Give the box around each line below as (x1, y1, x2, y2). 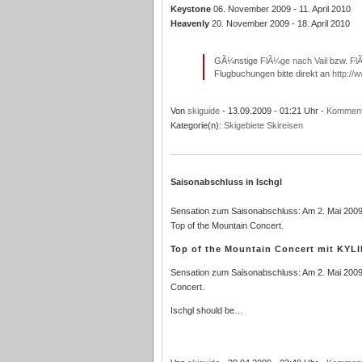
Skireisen (266, 120, 303, 130)
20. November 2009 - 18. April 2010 (208, 19, 350, 28)
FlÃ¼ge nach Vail (259, 56, 327, 65)
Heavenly (170, 19, 209, 28)
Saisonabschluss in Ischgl (170, 177, 282, 187)
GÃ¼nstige (213, 56, 260, 65)
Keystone (170, 4, 211, 14)
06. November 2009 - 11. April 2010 (210, 4, 351, 14)
